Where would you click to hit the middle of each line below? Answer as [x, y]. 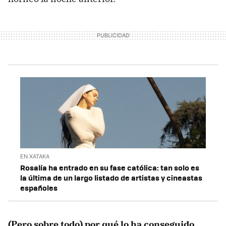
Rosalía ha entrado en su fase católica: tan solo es [110, 167]
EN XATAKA [35, 156]
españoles [39, 187]
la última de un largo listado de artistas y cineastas [111, 177]
